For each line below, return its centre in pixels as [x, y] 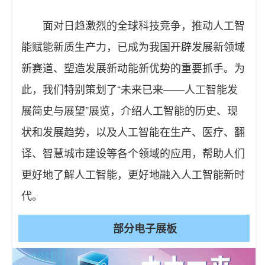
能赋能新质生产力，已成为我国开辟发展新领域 [133, 46]
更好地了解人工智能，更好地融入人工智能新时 [133, 174]
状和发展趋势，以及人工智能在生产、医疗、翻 [133, 132]
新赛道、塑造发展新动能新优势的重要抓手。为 [133, 68]
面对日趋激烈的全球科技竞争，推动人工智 [144, 25]
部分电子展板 [145, 229]
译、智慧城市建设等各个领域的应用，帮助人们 [133, 153]
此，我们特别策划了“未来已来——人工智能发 [130, 89]
